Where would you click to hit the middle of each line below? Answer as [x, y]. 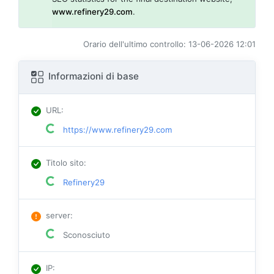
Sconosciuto [85, 235]
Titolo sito [65, 162]
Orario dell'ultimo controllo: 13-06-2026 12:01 [169, 44]
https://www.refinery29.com [116, 129]
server [58, 215]
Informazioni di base [92, 76]
